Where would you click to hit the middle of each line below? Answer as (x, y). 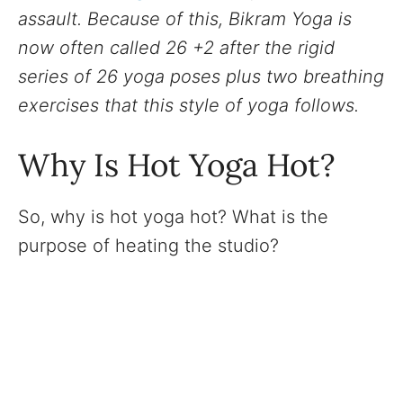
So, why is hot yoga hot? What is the (173, 217)
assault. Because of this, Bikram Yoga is (185, 19)
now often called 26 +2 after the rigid (176, 48)
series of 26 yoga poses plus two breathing (201, 77)
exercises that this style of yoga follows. (188, 106)
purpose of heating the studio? (148, 246)
